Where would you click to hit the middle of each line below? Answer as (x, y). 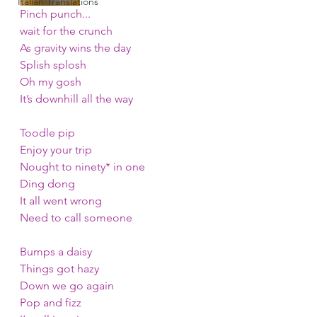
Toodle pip (47, 133)
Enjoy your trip (56, 150)
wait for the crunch (66, 31)
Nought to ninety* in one (82, 167)
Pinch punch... (55, 14)
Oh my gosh (51, 82)
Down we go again (67, 286)
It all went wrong (61, 201)
